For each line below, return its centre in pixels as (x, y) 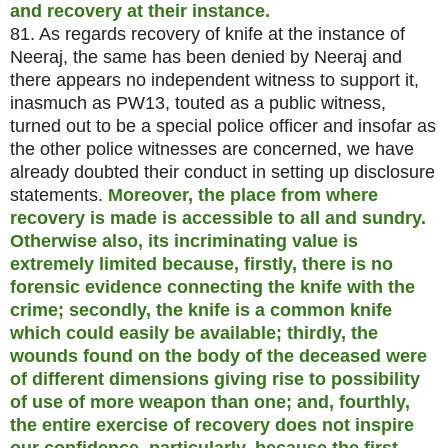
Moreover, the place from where (240, 194)
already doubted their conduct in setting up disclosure (222, 171)
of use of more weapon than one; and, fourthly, (210, 401)
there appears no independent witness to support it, (214, 79)
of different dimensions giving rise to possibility (215, 378)
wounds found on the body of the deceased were (218, 355)
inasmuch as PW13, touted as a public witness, (198, 102)
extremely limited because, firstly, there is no (201, 263)
